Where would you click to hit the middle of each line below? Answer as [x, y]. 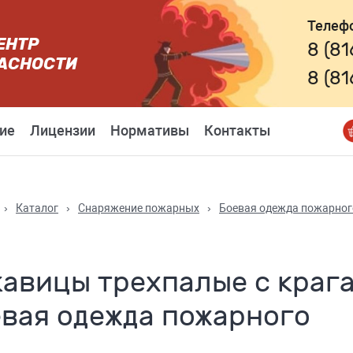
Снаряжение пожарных [139, 208]
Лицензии [63, 130]
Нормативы [150, 130]
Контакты [237, 130]
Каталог [37, 208]
